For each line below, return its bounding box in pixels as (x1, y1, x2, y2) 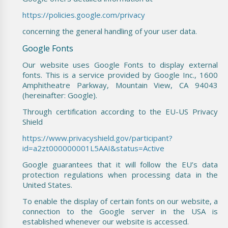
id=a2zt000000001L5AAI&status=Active (22, 142, 164, 153)
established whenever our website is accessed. (22, 216, 189, 226)
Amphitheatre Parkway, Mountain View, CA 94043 (22, 79, 218, 90)
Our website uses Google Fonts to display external (22, 59, 218, 70)
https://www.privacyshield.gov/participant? (22, 132, 173, 143)
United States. (22, 179, 72, 190)
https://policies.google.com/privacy (22, 9, 145, 20)
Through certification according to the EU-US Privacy (22, 106, 218, 117)
